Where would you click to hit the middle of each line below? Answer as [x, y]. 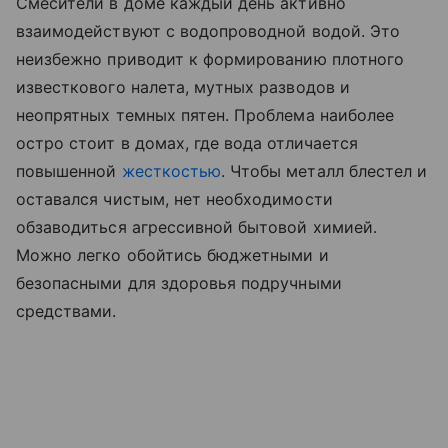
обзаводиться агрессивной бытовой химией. [196, 226]
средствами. [69, 310]
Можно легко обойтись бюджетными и [172, 254]
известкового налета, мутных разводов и [183, 86]
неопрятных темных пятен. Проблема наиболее [205, 114]
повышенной [69, 170]
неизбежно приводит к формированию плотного [210, 58]
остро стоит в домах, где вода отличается [187, 142]
